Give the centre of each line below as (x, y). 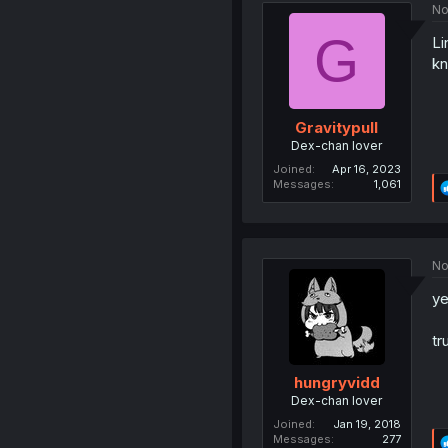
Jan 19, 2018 (366, 424)
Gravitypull (337, 127)
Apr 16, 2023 (366, 168)
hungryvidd (336, 383)
